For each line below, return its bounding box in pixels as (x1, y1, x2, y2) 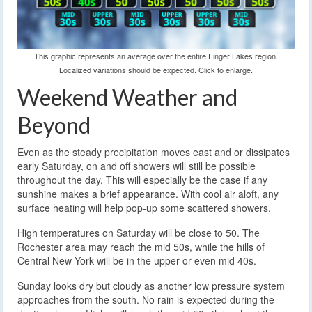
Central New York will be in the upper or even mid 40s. (17, 253, 256, 267)
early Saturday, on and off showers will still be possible (17, 158, 256, 173)
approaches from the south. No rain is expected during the (17, 292, 274, 306)
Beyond (17, 111, 91, 139)
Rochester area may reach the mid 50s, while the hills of (17, 239, 265, 253)
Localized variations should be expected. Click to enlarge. (59, 64, 253, 75)
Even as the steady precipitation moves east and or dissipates (17, 144, 290, 159)
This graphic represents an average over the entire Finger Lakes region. (34, 50, 278, 61)
